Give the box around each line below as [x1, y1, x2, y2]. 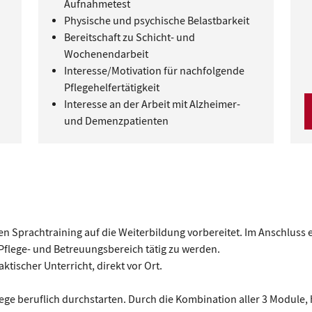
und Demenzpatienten [63, 114, 169, 128]
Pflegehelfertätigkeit [63, 81, 159, 95]
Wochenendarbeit [63, 47, 148, 61]
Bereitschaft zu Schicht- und [63, 31, 195, 45]
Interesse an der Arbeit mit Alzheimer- [63, 97, 240, 111]
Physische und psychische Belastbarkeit [63, 14, 249, 28]
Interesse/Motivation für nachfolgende [63, 64, 244, 78]
